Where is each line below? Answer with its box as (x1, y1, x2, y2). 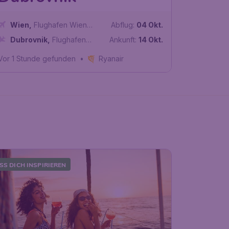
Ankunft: (109, 35, 136, 44)
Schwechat (10, 31, 48, 40)
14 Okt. (138, 35, 163, 44)
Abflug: (110, 20, 134, 30)
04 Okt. (136, 20, 163, 30)
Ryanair (98, 54, 124, 63)
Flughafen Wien (33, 20, 87, 30)
